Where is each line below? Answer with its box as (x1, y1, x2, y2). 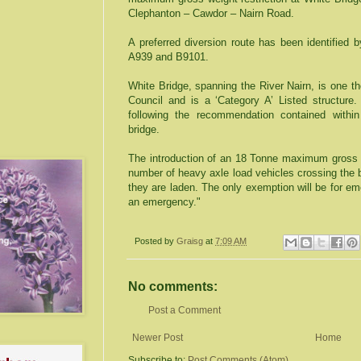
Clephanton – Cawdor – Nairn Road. (128, 7, 294, 20)
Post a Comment (148, 304, 221, 316)
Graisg (176, 236, 205, 247)
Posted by (135, 236, 176, 247)
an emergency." (128, 196, 201, 209)
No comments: (128, 279, 218, 293)
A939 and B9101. (128, 51, 209, 64)
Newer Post (132, 331, 183, 343)
